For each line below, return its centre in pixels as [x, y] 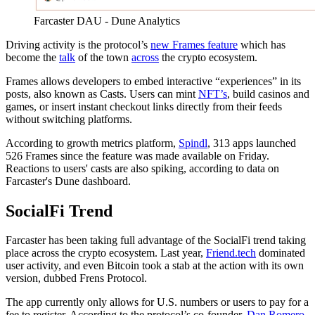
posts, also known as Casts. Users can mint [102, 94]
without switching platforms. [69, 119]
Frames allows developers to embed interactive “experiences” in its [153, 81]
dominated [281, 253]
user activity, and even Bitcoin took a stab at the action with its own [155, 266]
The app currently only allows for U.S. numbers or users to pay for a [157, 302]
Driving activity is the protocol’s [78, 44]
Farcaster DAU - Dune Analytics [107, 20]
